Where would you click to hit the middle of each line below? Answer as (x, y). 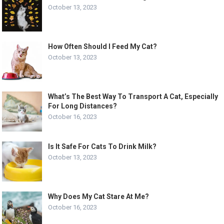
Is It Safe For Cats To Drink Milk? (102, 146)
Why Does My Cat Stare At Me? (99, 196)
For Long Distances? (83, 106)
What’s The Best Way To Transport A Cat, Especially (133, 96)
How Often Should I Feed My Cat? (103, 46)
